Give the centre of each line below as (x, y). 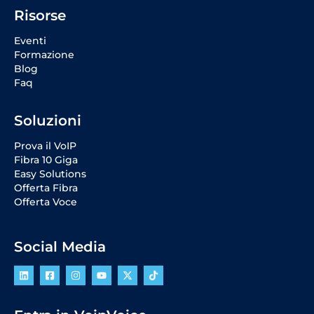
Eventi (30, 40)
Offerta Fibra (46, 187)
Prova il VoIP (45, 145)
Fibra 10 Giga (46, 159)
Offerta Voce (46, 202)
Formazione (44, 54)
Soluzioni (48, 120)
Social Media (60, 246)
